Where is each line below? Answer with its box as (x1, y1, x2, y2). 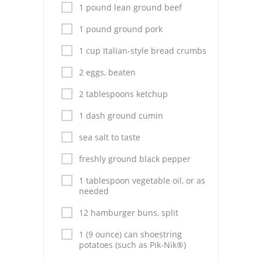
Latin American (61, 74, 121, 85)
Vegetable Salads (61, 199, 129, 211)
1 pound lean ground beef (79, 2, 182, 13)
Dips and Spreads (61, 23, 130, 35)
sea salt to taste (79, 132, 140, 143)
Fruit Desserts (61, 49, 116, 60)
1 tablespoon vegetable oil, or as (79, 175, 205, 186)
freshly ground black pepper (79, 153, 191, 164)
